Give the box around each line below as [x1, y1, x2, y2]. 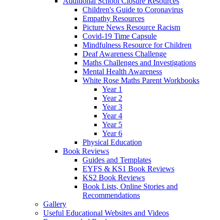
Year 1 [102, 84, 122, 93]
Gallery [43, 199, 66, 208]
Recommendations [82, 191, 140, 199]
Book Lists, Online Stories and [82, 182, 178, 191]
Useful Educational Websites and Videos [43, 208, 169, 217]
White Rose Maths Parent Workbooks [82, 76, 199, 84]
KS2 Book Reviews [82, 173, 145, 182]
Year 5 [102, 120, 122, 129]
